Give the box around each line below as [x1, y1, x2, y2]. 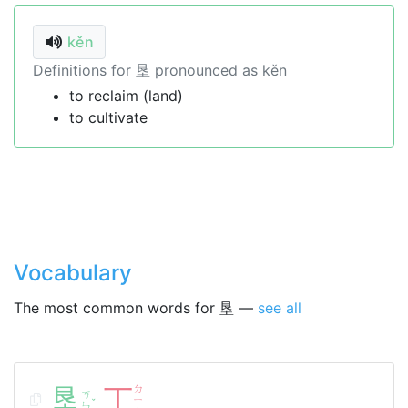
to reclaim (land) [69, 87, 183, 105]
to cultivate [69, 108, 148, 127]
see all [258, 299, 301, 317]
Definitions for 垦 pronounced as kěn [33, 61, 287, 79]
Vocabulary [14, 260, 132, 286]
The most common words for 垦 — [14, 299, 258, 317]
